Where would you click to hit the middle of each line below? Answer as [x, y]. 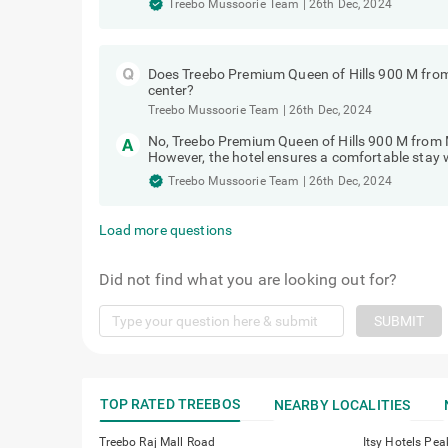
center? [171, 90]
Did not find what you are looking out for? [248, 279]
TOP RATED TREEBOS [169, 404]
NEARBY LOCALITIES [342, 405]
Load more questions [165, 230]
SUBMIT [398, 321]
